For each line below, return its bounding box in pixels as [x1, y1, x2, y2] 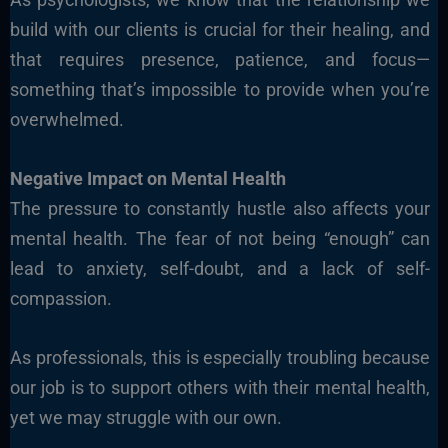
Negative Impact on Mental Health [9, 168, 286, 190]
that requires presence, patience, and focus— [9, 49, 431, 71]
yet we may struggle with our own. [9, 406, 282, 428]
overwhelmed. [9, 109, 124, 131]
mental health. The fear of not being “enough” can [9, 228, 431, 250]
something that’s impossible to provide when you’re [9, 79, 431, 101]
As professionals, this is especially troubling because [9, 346, 431, 368]
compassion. [9, 288, 112, 310]
